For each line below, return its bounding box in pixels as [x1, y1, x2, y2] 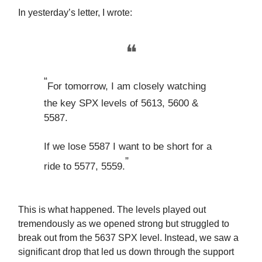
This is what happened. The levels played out [18, 205, 206, 215]
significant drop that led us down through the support [18, 247, 234, 257]
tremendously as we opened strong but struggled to [18, 219, 229, 229]
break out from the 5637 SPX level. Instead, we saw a [18, 233, 239, 243]
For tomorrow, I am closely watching [47, 81, 206, 92]
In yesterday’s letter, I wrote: [18, 8, 132, 18]
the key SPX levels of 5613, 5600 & [44, 98, 198, 109]
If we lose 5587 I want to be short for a [44, 141, 212, 152]
